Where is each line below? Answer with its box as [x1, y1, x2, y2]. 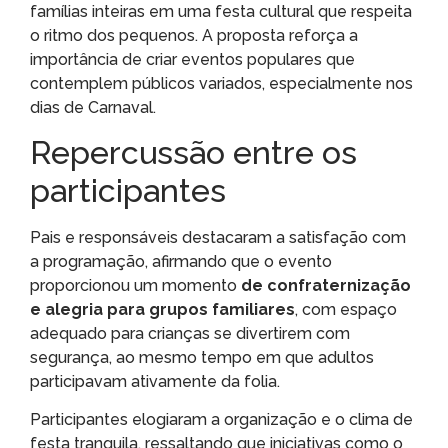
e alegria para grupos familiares [30, 299, 295, 319]
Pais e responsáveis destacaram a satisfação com [30, 227, 406, 247]
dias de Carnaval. [30, 97, 156, 117]
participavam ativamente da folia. [30, 371, 280, 391]
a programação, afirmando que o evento [30, 251, 332, 271]
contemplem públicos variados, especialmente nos [30, 73, 413, 93]
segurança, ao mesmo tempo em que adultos [30, 347, 374, 367]
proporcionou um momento [30, 275, 241, 295]
